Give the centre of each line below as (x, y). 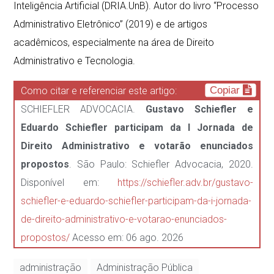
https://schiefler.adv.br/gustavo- (185, 183)
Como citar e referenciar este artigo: (99, 91)
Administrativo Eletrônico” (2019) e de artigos (111, 24)
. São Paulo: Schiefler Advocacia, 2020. (161, 164)
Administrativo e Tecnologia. (75, 61)
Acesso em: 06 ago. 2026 (127, 238)
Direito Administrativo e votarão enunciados (137, 146)
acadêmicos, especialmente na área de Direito (114, 43)
